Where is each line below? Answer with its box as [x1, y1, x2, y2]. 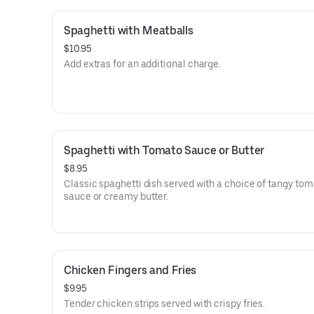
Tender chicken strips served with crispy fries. [64, 298, 266, 309]
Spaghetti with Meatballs [64, 24, 193, 37]
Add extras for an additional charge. [64, 58, 221, 69]
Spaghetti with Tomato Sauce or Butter [64, 144, 265, 157]
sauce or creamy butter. [64, 191, 169, 202]
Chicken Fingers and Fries [64, 264, 196, 277]
